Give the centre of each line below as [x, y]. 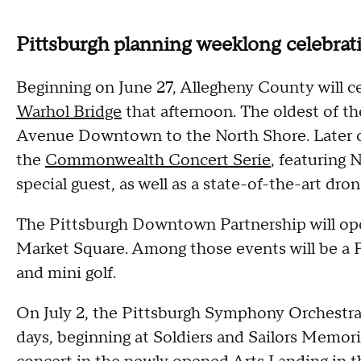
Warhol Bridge [69, 112]
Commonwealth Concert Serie [158, 160]
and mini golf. [66, 273]
